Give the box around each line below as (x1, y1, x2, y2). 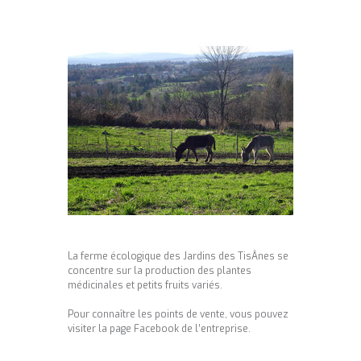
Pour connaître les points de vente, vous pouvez (68, 307, 288, 321)
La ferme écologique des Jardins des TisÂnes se (68, 249, 288, 263)
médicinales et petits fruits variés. (68, 278, 222, 292)
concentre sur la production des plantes (68, 263, 251, 277)
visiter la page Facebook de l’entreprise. (68, 322, 251, 335)
